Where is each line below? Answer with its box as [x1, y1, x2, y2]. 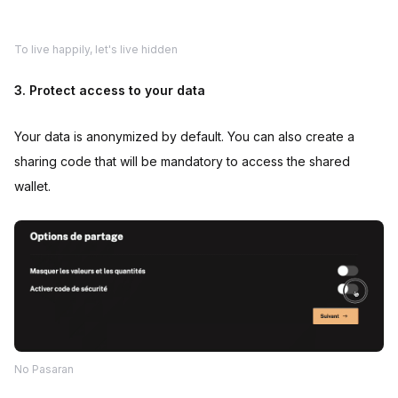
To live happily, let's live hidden [14, 43, 178, 56]
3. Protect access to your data [14, 83, 205, 98]
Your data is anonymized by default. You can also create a [14, 129, 354, 144]
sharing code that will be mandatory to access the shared [14, 154, 350, 169]
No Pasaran [14, 362, 74, 376]
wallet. [14, 179, 51, 194]
